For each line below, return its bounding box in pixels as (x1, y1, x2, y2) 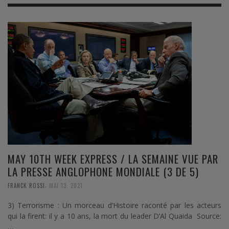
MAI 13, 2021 (49, 181, 83, 190)
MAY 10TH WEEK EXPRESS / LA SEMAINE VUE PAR (8, 151, 218, 167)
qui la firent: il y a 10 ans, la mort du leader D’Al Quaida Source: (8, 211, 221, 221)
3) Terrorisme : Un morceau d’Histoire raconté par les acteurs (8, 200, 221, 210)
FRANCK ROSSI (8, 181, 45, 190)
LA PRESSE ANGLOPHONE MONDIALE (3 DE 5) (8, 164, 199, 179)
